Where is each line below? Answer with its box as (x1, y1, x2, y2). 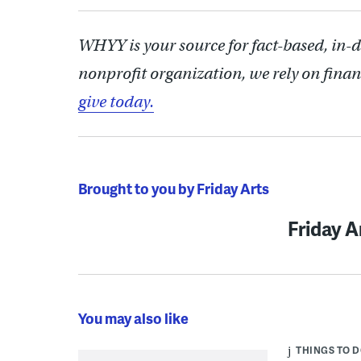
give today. (78, 91, 154, 112)
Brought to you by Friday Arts (78, 177, 269, 198)
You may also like (78, 307, 189, 328)
